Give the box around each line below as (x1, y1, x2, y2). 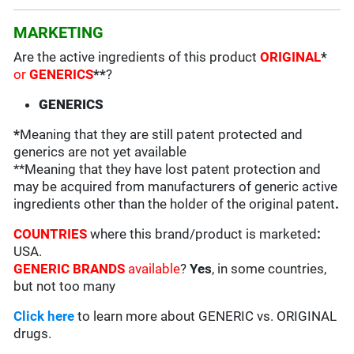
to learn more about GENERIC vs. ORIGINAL (74, 308, 337, 325)
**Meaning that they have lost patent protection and (13, 161, 322, 178)
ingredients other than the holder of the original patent (13, 196, 336, 213)
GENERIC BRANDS (13, 261, 126, 277)
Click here (13, 308, 75, 325)
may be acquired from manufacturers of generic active (13, 179, 338, 195)
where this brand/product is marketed (90, 226, 318, 243)
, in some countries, (212, 261, 327, 277)
